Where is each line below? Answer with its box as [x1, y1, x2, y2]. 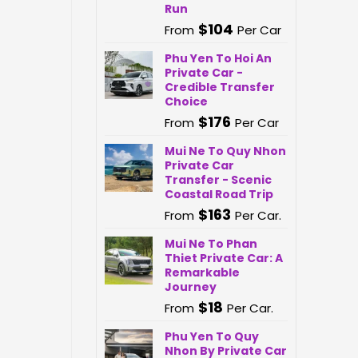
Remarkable [164, 265, 240, 280]
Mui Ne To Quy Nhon [164, 143, 286, 159]
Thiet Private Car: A [164, 250, 283, 266]
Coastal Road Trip [164, 186, 273, 202]
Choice [164, 93, 208, 109]
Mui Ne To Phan [164, 236, 257, 252]
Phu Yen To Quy [164, 328, 259, 344]
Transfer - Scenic [164, 172, 272, 188]
